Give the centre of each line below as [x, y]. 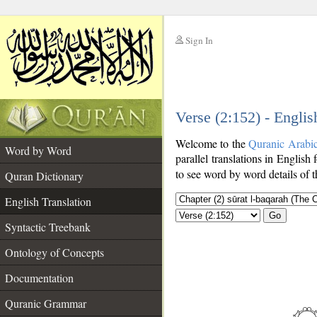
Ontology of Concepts [54, 252]
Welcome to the [212, 143]
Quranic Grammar [46, 303]
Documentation [39, 278]
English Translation [48, 201]
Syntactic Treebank [48, 227]
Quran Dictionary [44, 176]
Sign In [199, 40]
